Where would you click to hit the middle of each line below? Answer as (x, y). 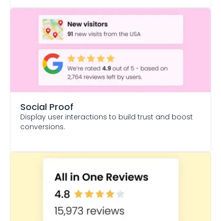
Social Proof (47, 107)
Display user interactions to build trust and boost (107, 117)
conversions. (43, 127)
